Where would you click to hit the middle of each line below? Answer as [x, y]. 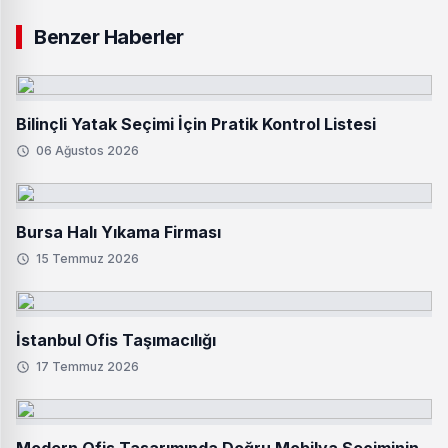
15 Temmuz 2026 [87, 258]
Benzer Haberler [109, 37]
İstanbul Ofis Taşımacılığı [116, 340]
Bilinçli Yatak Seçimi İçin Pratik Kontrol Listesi [196, 124]
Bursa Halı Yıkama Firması [118, 232]
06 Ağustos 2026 [87, 150]
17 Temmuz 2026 [87, 366]
